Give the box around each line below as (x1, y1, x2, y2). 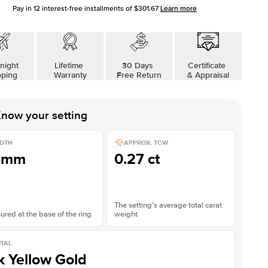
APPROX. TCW (123, 138, 168, 147)
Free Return (116, 70, 162, 80)
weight (114, 209, 138, 219)
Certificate (188, 60, 229, 71)
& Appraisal (187, 70, 229, 80)
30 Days (122, 60, 156, 71)
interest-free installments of (39, 4, 132, 13)
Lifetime (54, 60, 86, 71)
